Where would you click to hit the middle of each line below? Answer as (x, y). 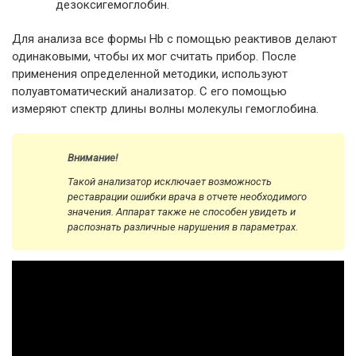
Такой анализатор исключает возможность (170, 182)
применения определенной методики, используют (150, 74)
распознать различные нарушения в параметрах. (183, 227)
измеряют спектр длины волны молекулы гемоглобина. (165, 109)
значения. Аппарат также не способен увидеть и (182, 212)
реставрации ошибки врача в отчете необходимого (187, 197)
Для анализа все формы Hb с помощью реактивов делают (174, 39)
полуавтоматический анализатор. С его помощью (149, 92)
